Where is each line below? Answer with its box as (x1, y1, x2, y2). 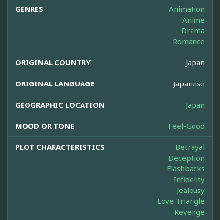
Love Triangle (157, 196, 205, 206)
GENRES (15, 4, 43, 14)
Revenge (174, 207, 205, 217)
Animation (169, 4, 205, 14)
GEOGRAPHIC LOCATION (15, 100, 105, 110)
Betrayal (175, 142, 205, 152)
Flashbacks (167, 164, 205, 174)
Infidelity (174, 174, 205, 185)
